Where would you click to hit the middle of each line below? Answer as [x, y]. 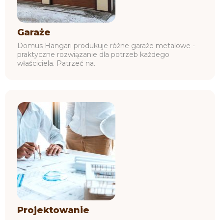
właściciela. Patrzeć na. [56, 63]
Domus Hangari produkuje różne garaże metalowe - [106, 45]
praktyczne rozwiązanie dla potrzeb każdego [93, 54]
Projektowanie [53, 210]
